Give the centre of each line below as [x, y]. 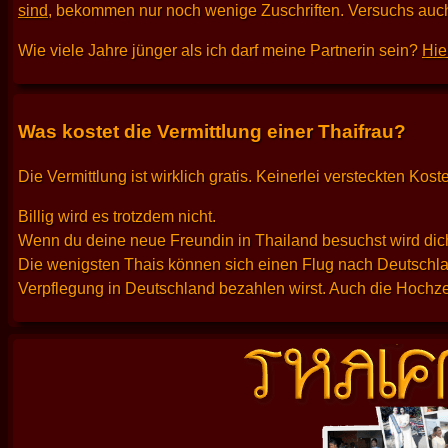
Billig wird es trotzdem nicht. [117, 216]
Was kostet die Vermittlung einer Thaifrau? [212, 131]
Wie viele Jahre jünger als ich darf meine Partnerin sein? [220, 51]
